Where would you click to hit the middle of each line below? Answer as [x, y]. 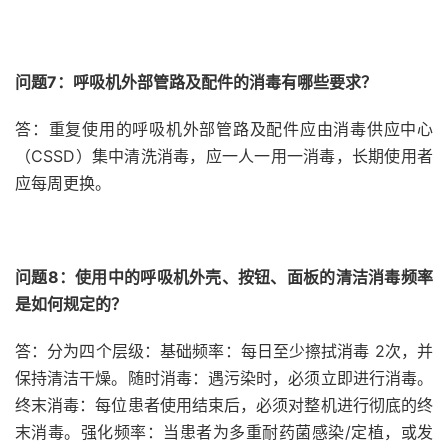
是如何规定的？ [71, 304]
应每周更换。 [63, 183]
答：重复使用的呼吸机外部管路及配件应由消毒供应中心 [224, 129]
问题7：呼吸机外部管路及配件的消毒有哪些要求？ [196, 82]
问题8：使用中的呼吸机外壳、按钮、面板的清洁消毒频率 [224, 277]
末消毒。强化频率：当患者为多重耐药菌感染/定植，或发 [224, 432]
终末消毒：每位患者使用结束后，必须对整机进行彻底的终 [224, 405]
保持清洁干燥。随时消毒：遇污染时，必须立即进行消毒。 [224, 378]
